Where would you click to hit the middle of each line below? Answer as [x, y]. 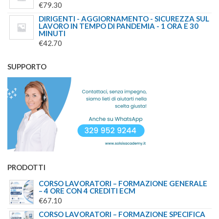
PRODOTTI [26, 167]
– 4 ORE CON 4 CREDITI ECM [87, 191]
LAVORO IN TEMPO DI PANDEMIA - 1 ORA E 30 [119, 26]
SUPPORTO [27, 67]
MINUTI [52, 33]
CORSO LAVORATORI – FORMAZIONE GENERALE [123, 184]
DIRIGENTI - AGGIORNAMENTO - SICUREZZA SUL [124, 19]
